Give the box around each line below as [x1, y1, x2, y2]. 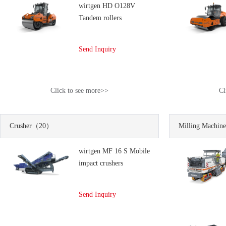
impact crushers [79, 159, 123, 167]
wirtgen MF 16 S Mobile [79, 147, 150, 155]
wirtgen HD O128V [79, 2, 135, 10]
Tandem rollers [79, 14, 122, 22]
